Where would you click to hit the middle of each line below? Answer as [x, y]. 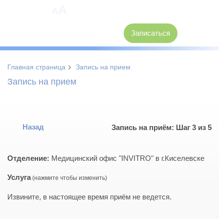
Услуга [19, 177]
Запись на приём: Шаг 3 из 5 [162, 128]
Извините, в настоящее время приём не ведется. [89, 197]
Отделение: [28, 158]
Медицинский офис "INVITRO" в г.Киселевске [127, 158]
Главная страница [36, 67]
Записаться [150, 33]
